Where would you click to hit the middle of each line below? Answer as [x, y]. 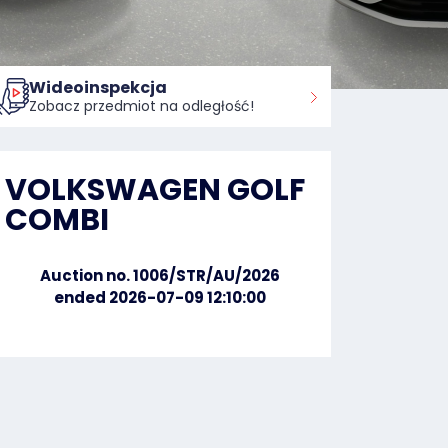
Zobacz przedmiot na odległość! [141, 105]
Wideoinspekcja [98, 87]
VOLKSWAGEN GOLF [155, 190]
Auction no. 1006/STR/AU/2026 [160, 275]
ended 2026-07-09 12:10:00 [160, 297]
